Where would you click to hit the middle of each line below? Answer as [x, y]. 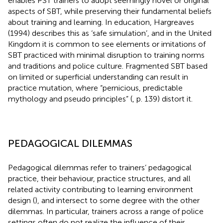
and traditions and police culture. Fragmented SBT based [108, 66]
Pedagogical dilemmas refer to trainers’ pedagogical [100, 167]
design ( [21, 200]
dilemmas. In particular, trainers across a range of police [106, 211]
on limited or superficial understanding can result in [98, 77]
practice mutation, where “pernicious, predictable [95, 88]
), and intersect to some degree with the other [117, 200]
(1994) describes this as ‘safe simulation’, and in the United [110, 33]
